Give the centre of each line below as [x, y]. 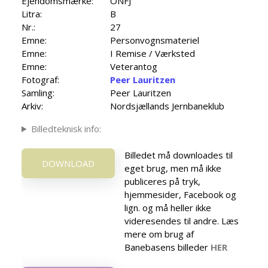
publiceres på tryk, [162, 181]
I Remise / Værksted [153, 53]
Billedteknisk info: [66, 128]
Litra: [32, 13]
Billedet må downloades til [179, 155]
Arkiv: [32, 106]
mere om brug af [159, 234]
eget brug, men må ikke [173, 168]
